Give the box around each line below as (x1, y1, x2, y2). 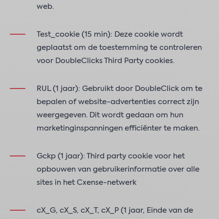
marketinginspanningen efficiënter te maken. (37, 125, 199, 132)
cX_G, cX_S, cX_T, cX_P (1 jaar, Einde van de (37, 207, 193, 214)
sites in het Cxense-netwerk (37, 179, 136, 186)
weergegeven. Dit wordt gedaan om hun (37, 111, 183, 119)
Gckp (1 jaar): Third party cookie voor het (37, 153, 185, 160)
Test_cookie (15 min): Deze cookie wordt (37, 31, 183, 38)
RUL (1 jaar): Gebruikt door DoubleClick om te (37, 85, 202, 92)
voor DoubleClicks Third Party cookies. (37, 57, 175, 65)
